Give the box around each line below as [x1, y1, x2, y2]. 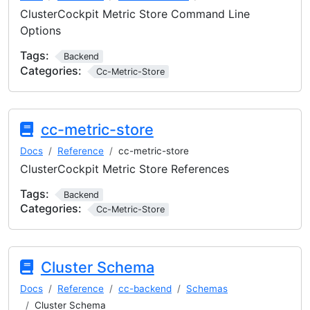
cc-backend [118, 283, 172, 295]
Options [20, 24, 61, 38]
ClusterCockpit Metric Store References [20, 161, 229, 176]
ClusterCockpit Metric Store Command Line [20, 7, 250, 21]
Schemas [186, 283, 228, 295]
